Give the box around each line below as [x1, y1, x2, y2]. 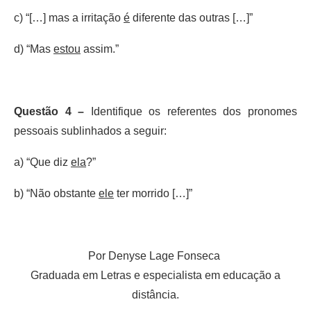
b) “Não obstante [14, 187, 99, 199]
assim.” [81, 42, 119, 55]
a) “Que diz [14, 155, 71, 168]
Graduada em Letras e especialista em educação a [31, 269, 280, 281]
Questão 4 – [14, 105, 85, 117]
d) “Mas [14, 42, 53, 55]
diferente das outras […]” [130, 11, 253, 24]
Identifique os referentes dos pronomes [84, 105, 298, 117]
